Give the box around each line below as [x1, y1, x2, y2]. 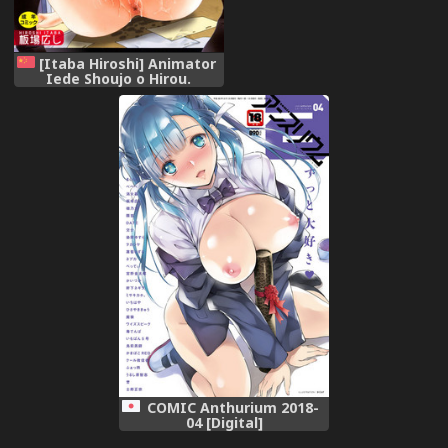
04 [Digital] [185, 413, 263, 433]
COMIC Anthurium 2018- [147, 398, 319, 418]
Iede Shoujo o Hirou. [46, 68, 192, 88]
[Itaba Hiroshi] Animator [39, 53, 217, 73]
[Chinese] [85, 83, 153, 103]
